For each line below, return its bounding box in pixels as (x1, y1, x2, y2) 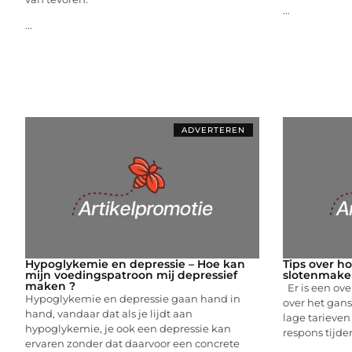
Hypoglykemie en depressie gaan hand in (25, 291, 240, 305)
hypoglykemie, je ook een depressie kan (25, 321, 231, 335)
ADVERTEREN (181, 124, 245, 135)
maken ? (25, 278, 75, 293)
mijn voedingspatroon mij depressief (25, 267, 237, 282)
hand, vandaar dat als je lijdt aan (25, 306, 192, 320)
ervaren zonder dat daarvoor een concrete (25, 336, 240, 350)
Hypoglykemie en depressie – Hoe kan (25, 256, 245, 271)
